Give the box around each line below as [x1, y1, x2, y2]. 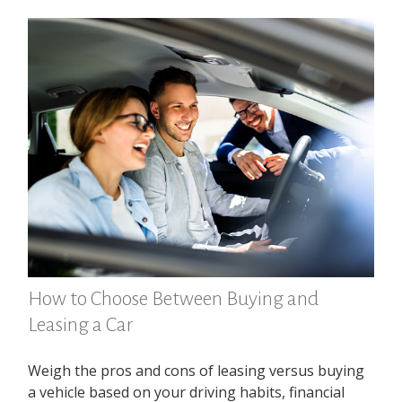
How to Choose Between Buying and [28, 287, 319, 310]
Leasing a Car [28, 313, 134, 336]
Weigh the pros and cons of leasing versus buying [28, 360, 365, 380]
